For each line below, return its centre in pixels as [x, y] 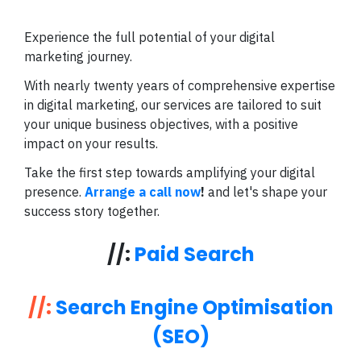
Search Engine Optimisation [194, 308]
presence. [54, 192]
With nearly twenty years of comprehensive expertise [180, 86]
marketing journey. [78, 57]
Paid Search [194, 255]
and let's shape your [266, 192]
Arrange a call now [143, 192]
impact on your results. [91, 144]
